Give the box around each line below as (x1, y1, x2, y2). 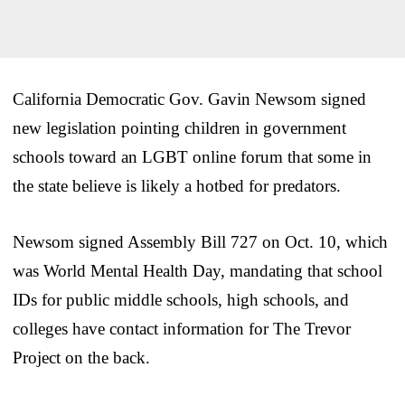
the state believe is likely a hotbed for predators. (13, 175, 341, 195)
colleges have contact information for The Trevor (13, 318, 351, 338)
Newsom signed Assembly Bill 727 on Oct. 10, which (13, 231, 388, 251)
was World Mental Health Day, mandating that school (13, 260, 382, 280)
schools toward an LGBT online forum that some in (13, 146, 372, 166)
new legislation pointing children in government (13, 118, 346, 137)
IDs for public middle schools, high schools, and (13, 289, 349, 309)
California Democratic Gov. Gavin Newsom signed (13, 89, 366, 108)
